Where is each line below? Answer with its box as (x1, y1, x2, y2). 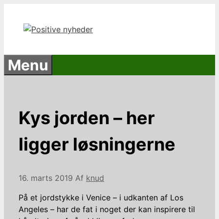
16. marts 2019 (19, 173, 73, 183)
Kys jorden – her (19, 107, 155, 129)
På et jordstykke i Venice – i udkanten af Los (19, 192, 183, 202)
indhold (3, 28, 31, 38)
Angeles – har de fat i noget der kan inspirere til (19, 204, 195, 214)
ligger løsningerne (19, 133, 175, 155)
